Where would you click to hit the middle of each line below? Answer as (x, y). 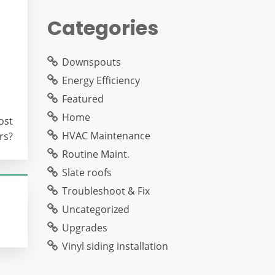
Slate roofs (87, 172)
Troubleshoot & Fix (106, 191)
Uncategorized (96, 209)
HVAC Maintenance (106, 136)
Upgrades (85, 228)
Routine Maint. (96, 154)
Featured (83, 99)
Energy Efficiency (101, 80)
